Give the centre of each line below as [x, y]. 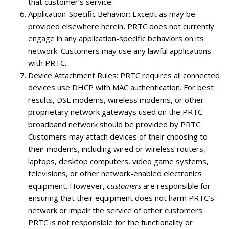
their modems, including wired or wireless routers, [117, 148]
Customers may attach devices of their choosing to [118, 136]
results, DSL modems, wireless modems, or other [116, 99]
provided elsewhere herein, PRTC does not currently [121, 26]
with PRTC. [47, 63]
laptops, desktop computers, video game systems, [118, 161]
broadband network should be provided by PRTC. [115, 124]
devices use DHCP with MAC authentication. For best [121, 87]
